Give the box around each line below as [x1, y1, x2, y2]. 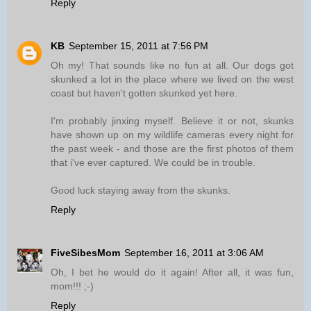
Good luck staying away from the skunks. [51, 185, 230, 196]
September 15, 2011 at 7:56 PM [69, 40, 208, 52]
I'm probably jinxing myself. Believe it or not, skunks [51, 115, 294, 127]
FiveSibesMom [51, 247, 120, 259]
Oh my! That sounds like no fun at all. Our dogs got [51, 60, 294, 72]
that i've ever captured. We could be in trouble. [51, 157, 255, 169]
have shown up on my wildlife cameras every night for [51, 129, 294, 141]
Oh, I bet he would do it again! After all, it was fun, [51, 267, 294, 278]
